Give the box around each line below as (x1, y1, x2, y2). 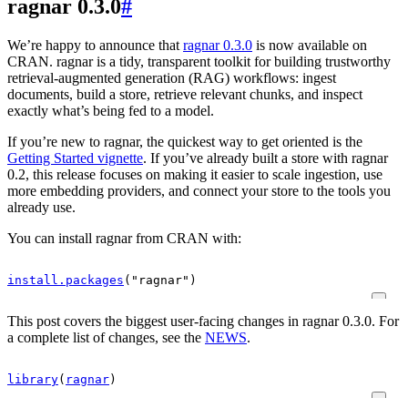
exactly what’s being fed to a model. (7, 102, 214, 118)
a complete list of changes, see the (7, 329, 205, 345)
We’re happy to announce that (7, 36, 183, 53)
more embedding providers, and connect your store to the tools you (7, 182, 391, 199)
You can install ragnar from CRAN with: (7, 229, 241, 246)
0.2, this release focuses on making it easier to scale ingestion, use (7, 166, 382, 182)
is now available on (252, 36, 367, 53)
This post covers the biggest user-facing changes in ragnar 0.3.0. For (7, 312, 399, 329)
